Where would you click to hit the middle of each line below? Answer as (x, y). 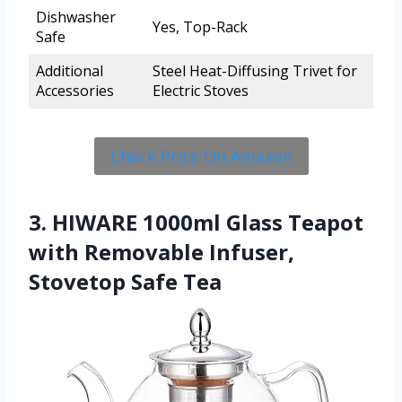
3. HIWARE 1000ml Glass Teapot (196, 223)
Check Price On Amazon (201, 157)
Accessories (75, 91)
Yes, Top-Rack (200, 27)
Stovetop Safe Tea (125, 282)
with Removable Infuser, (162, 252)
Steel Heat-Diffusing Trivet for (255, 71)
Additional (70, 71)
